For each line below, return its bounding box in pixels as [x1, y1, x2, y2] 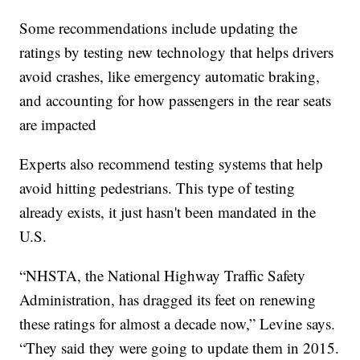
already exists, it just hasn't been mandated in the [19, 202, 317, 223]
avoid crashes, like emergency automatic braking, [19, 66, 321, 87]
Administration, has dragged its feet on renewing [19, 289, 317, 310]
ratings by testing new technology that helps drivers [19, 42, 334, 63]
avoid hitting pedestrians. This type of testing [19, 178, 296, 198]
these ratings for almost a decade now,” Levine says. [19, 313, 336, 334]
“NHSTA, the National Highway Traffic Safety [19, 265, 306, 286]
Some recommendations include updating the [19, 18, 298, 39]
